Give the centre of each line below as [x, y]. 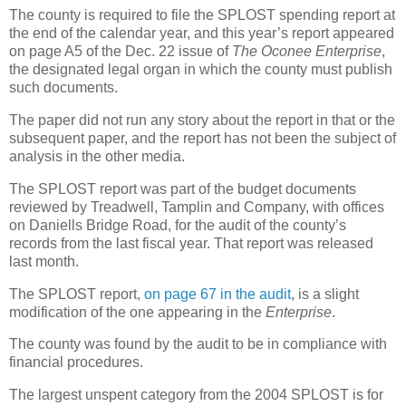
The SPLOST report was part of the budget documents [183, 188]
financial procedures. [76, 362]
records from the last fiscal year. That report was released [191, 243]
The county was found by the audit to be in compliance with [198, 344]
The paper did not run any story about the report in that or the [202, 120]
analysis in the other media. [97, 156]
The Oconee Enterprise [307, 52]
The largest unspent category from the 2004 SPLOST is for [196, 395]
